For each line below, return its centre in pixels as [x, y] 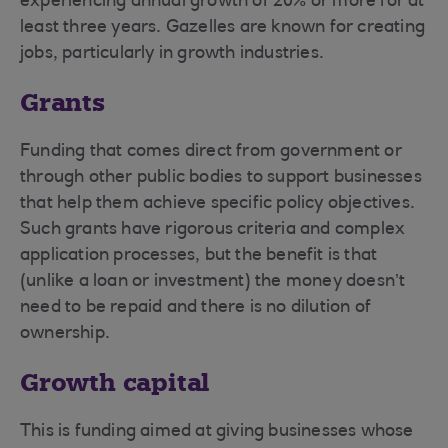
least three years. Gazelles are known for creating [223, 28]
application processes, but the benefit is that [199, 256]
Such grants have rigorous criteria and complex [213, 230]
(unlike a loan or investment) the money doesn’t [213, 282]
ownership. [67, 334]
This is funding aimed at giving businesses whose [217, 432]
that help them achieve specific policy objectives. [218, 204]
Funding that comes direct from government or [211, 152]
